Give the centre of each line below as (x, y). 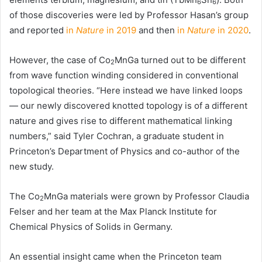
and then (157, 30)
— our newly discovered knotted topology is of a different (128, 105)
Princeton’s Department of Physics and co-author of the (125, 151)
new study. (32, 166)
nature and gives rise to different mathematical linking (121, 120)
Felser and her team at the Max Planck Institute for (113, 211)
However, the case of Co (60, 60)
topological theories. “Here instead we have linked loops (126, 90)
